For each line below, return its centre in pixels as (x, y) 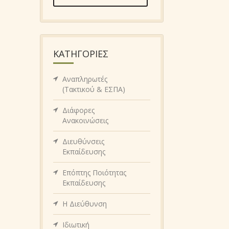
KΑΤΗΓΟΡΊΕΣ (81, 53)
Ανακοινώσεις (85, 120)
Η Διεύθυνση (85, 203)
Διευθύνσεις (83, 141)
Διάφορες (78, 110)
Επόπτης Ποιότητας (94, 172)
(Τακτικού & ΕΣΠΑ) (94, 89)
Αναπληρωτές (85, 79)
